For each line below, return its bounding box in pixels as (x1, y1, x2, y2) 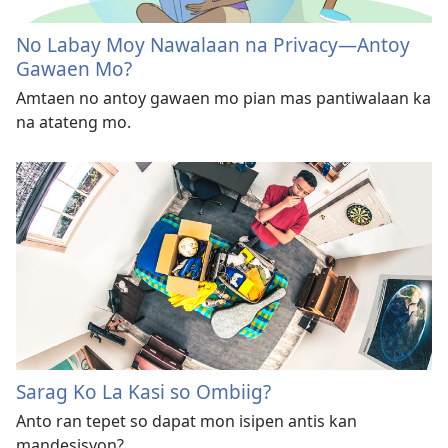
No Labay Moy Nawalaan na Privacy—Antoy (16, 30, 410, 58)
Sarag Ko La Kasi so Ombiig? (16, 378, 271, 406)
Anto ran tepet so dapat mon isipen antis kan (16, 410, 357, 433)
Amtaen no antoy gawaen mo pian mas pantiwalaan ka (16, 86, 431, 109)
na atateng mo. (16, 110, 131, 133)
